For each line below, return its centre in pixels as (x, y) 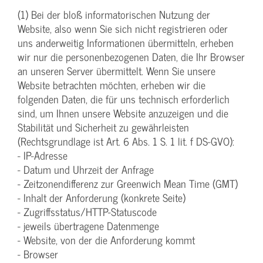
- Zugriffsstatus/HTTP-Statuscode (87, 212)
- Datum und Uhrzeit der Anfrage (86, 170)
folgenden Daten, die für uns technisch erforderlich (124, 99)
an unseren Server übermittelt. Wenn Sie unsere (117, 71)
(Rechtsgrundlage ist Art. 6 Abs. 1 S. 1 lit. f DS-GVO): (126, 141)
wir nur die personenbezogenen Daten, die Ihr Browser (131, 57)
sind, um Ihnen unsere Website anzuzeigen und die (123, 113)
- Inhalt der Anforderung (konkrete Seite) (102, 198)
